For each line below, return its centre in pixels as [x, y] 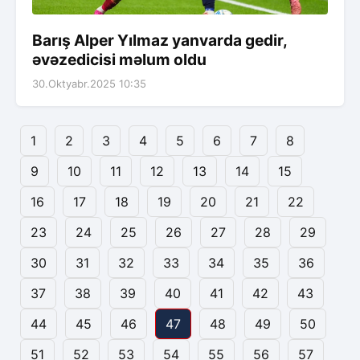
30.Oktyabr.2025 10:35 [89, 84]
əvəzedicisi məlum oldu [119, 60]
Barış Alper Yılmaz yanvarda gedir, [160, 41]
